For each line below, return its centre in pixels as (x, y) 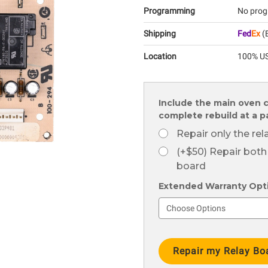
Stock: (172, 247)
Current (175, 234)
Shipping (160, 33)
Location (160, 56)
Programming (169, 11)
